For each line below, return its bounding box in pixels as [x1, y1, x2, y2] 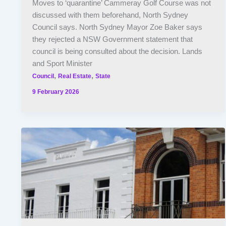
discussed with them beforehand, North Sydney [32, 11, 189, 20]
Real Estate [58, 73, 92, 80]
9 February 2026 [32, 88, 80, 95]
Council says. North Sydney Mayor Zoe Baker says [32, 23, 203, 32]
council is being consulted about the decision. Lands [32, 47, 203, 56]
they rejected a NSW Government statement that [32, 35, 193, 44]
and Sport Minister [32, 60, 93, 68]
